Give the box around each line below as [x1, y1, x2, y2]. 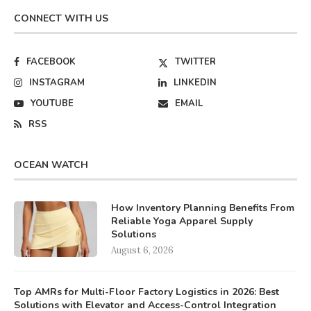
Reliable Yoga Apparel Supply [111, 215, 253, 228]
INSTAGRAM [29, 76, 85, 90]
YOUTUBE [31, 97, 74, 110]
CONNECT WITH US [14, 12, 108, 26]
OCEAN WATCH [14, 158, 88, 172]
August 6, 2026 [111, 244, 174, 257]
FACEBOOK [26, 56, 76, 69]
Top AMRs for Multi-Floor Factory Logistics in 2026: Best [14, 285, 279, 299]
